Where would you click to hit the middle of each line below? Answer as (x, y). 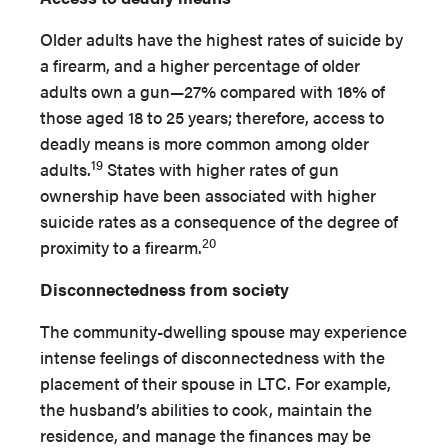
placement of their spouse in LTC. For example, (215, 383)
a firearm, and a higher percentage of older (200, 65)
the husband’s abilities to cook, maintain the (206, 409)
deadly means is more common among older (204, 143)
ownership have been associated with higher (208, 195)
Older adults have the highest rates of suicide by (221, 39)
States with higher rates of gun (221, 169)
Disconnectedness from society (164, 289)
